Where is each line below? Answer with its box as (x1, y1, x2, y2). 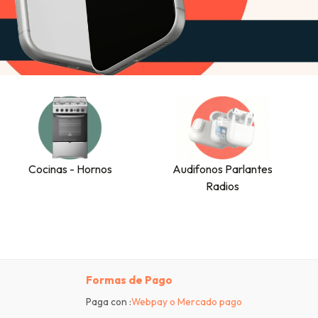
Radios (206, 179, 239, 194)
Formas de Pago (86, 273, 172, 287)
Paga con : (86, 295, 131, 309)
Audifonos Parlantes (172, 162, 273, 177)
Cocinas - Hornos (28, 162, 112, 177)
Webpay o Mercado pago (131, 295, 242, 309)
